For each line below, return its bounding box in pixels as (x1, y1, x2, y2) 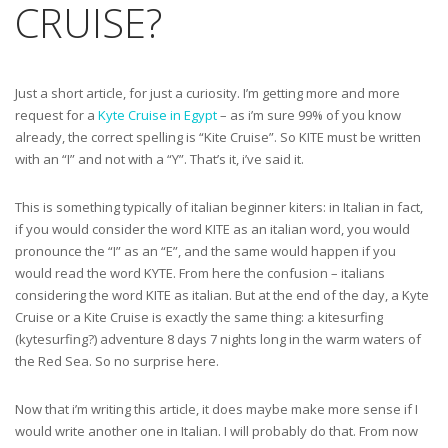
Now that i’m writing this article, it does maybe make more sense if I (15, 400, 418, 419)
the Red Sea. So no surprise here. (15, 352, 219, 371)
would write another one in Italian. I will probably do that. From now (15, 422, 418, 441)
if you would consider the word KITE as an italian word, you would (15, 220, 410, 239)
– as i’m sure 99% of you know (217, 106, 401, 125)
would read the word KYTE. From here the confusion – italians (15, 264, 385, 283)
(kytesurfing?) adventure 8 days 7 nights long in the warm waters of (15, 330, 421, 349)
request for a (15, 106, 98, 125)
